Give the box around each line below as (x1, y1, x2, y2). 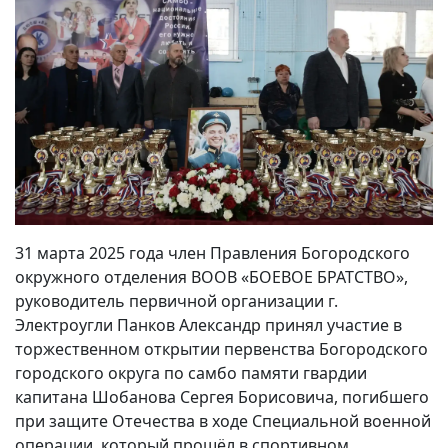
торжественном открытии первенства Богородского (15, 338, 428, 361)
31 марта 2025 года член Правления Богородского (15, 242, 410, 265)
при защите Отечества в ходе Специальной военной (15, 410, 431, 433)
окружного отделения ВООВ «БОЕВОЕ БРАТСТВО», (15, 266, 408, 289)
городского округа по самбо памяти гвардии (15, 362, 367, 385)
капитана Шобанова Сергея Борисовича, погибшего (15, 386, 429, 409)
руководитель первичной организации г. (15, 290, 338, 313)
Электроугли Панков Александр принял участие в (15, 314, 402, 337)
